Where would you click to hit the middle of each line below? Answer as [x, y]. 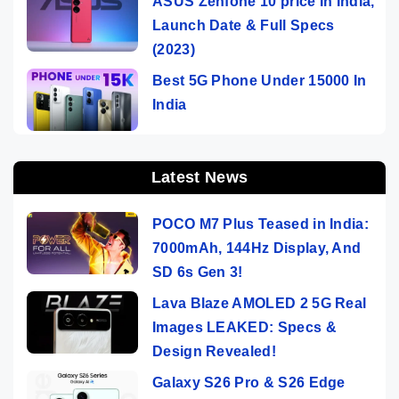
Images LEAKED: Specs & [244, 327]
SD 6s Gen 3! [198, 272]
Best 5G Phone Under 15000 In [260, 80]
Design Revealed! [214, 351]
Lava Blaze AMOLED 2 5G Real [260, 303]
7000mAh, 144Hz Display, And [257, 248]
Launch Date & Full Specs [244, 25]
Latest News [199, 177]
